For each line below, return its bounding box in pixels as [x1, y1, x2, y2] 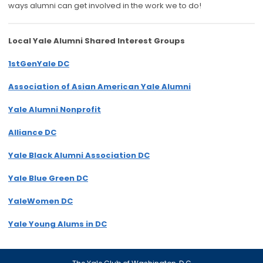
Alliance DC [8, 127, 56, 139]
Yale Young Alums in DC [8, 218, 107, 230]
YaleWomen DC [8, 195, 73, 207]
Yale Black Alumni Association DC [8, 150, 150, 161]
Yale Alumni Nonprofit [8, 104, 101, 116]
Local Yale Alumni [8, 35, 85, 47]
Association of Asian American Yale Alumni [8, 81, 191, 93]
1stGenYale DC [8, 58, 69, 70]
